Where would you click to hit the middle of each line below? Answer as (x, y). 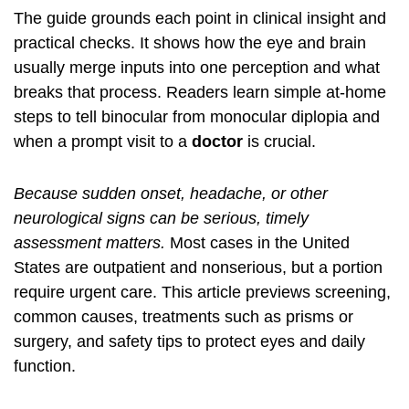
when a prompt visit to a (103, 142)
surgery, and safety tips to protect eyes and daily (189, 341)
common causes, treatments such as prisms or (184, 317)
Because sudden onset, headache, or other (171, 194)
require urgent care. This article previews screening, (202, 292)
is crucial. (279, 142)
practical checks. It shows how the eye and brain (190, 43)
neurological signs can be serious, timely (161, 218)
